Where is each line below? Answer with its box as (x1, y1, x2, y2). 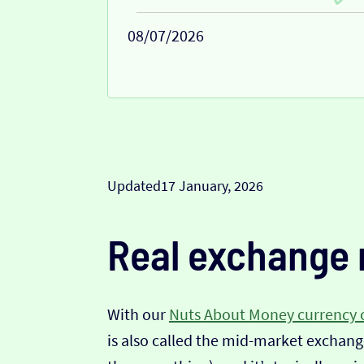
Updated (107, 176, 161, 196)
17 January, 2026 (161, 176, 263, 196)
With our (107, 304, 169, 325)
